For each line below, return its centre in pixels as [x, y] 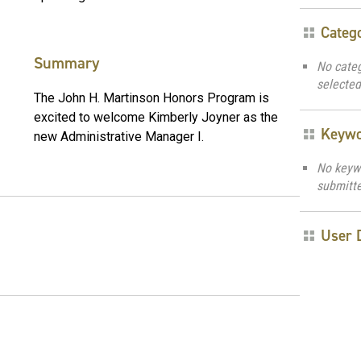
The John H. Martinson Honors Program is [151, 98]
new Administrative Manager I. [119, 136]
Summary [66, 62]
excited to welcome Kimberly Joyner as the [156, 117]
